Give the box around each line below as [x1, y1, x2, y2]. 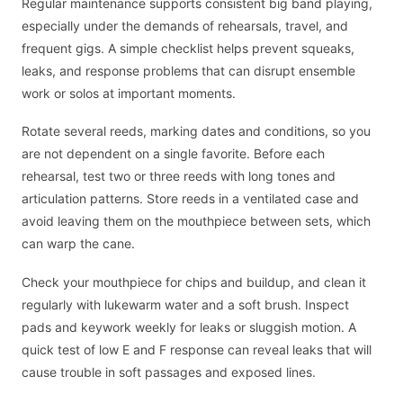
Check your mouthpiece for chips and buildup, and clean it [22, 273, 366, 290]
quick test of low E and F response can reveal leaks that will [22, 341, 372, 357]
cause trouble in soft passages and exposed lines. [22, 363, 316, 380]
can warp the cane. [22, 236, 135, 252]
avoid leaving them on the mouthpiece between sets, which [22, 213, 371, 229]
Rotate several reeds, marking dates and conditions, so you [22, 123, 371, 139]
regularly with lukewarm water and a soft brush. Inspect [22, 296, 349, 312]
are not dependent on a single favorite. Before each [22, 146, 325, 162]
